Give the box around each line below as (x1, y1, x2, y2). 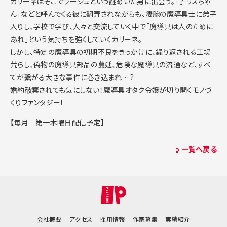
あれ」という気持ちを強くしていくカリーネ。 (10, 34, 142, 45)
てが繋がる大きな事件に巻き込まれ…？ (10, 72, 135, 83)
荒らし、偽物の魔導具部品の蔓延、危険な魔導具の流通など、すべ (10, 59, 211, 70)
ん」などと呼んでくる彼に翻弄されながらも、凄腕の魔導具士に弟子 (10, 9, 217, 19)
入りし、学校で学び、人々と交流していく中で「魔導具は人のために (10, 21, 213, 32)
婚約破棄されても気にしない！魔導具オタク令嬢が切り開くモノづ (10, 85, 212, 95)
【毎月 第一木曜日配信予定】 (10, 117, 104, 128)
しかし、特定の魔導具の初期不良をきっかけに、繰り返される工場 (10, 47, 211, 57)
